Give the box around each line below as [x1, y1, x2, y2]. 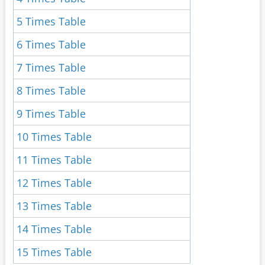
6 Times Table [17, 37, 86, 52]
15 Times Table [17, 245, 92, 260]
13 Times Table [17, 199, 92, 214]
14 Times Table [17, 222, 92, 237]
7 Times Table [17, 60, 86, 75]
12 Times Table [17, 176, 92, 190]
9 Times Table [17, 106, 86, 121]
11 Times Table [17, 153, 92, 167]
